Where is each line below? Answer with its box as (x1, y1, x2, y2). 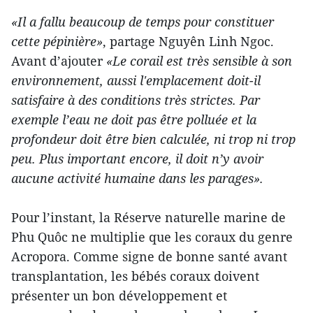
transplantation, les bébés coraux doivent (11, 267, 259, 284)
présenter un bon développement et (11, 286, 227, 304)
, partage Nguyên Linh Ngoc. (103, 32, 274, 50)
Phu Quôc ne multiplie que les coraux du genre (11, 228, 293, 245)
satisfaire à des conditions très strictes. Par (11, 91, 260, 108)
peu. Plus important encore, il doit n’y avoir (11, 150, 263, 167)
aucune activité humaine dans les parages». (11, 169, 263, 187)
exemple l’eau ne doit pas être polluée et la (11, 110, 256, 128)
